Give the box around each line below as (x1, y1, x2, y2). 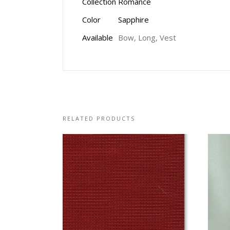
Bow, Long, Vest (118, 32, 176, 43)
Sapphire (118, 14, 149, 25)
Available (82, 32, 113, 43)
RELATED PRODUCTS (63, 114, 135, 122)
